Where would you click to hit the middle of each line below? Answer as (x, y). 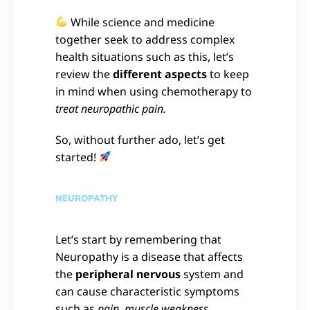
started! (77, 157)
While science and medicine (142, 22)
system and (212, 274)
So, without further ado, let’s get (140, 139)
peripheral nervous (128, 274)
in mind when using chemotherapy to (154, 91)
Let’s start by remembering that (138, 239)
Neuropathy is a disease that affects (149, 256)
